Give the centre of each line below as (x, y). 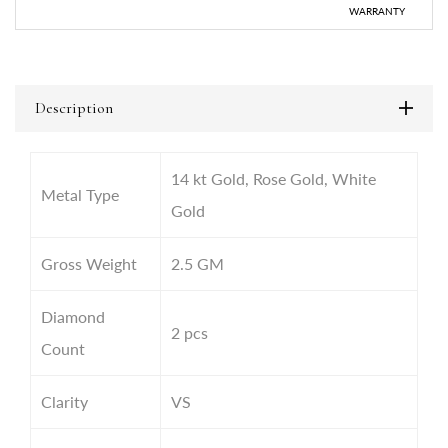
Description (74, 107)
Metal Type (80, 194)
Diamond (73, 316)
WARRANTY (377, 10)
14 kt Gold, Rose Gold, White (273, 178)
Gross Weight (89, 263)
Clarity (64, 401)
